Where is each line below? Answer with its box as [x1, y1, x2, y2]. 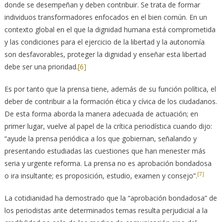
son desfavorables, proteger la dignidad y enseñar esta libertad [4, 50, 206, 59]
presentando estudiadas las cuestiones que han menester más [4, 146, 206, 156]
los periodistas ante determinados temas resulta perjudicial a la [4, 206, 208, 216]
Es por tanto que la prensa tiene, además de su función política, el [4, 84, 216, 94]
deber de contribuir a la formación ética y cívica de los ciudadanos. [4, 97, 217, 107]
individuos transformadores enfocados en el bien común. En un [4, 12, 207, 22]
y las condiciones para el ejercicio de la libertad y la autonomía [4, 37, 205, 47]
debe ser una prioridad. [4, 62, 78, 72]
